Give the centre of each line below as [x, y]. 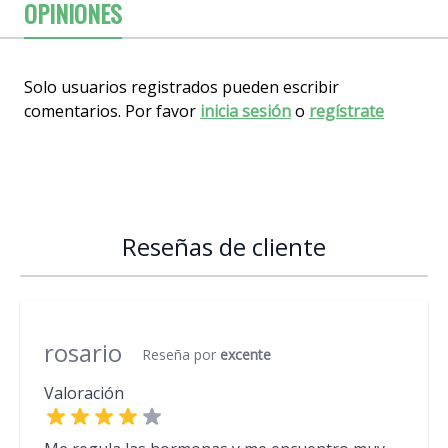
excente [245, 354]
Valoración [84, 392]
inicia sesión [245, 110]
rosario [83, 352]
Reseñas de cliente [224, 246]
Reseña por [179, 354]
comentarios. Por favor [112, 110]
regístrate [346, 110]
